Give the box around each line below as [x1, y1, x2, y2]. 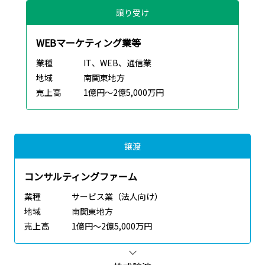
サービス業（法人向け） [72, 190, 163, 203]
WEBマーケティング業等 [36, 35, 141, 50]
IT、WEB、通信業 [83, 57, 151, 69]
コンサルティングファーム [24, 169, 137, 184]
